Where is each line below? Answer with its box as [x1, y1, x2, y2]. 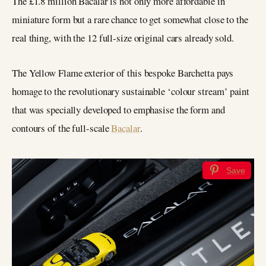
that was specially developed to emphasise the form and [12, 102, 225, 116]
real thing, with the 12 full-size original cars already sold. [12, 31, 234, 45]
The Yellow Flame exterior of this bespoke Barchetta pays [12, 65, 234, 80]
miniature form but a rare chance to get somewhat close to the [12, 12, 248, 27]
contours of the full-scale [12, 121, 112, 135]
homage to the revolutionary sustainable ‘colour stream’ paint [12, 84, 249, 98]
